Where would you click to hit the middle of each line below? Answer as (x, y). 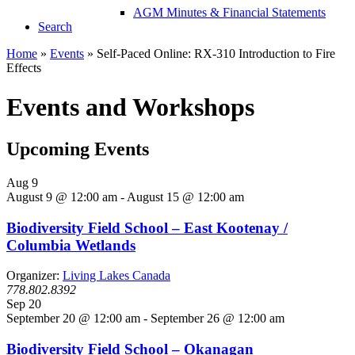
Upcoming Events (78, 149)
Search (55, 27)
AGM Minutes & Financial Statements (229, 13)
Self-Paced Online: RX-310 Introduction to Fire (214, 54)
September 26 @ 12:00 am (218, 319)
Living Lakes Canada (116, 276)
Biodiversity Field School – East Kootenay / (147, 227)
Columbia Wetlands (71, 245)
